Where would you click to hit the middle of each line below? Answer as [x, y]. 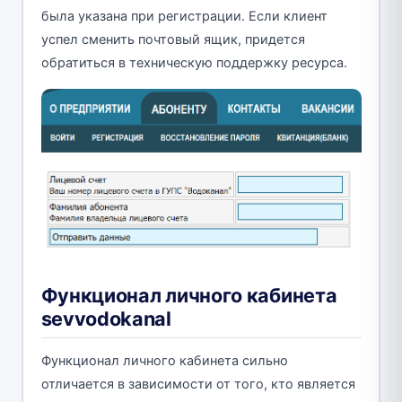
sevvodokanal [106, 318]
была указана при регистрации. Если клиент [184, 16]
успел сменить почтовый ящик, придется [173, 39]
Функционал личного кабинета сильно [164, 360]
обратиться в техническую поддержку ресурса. [194, 62]
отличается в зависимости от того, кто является [198, 384]
